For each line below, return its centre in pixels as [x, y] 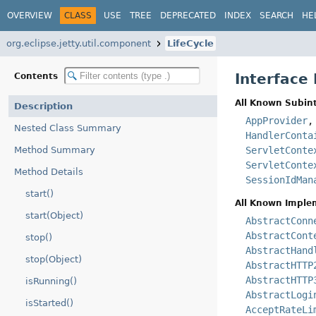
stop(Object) [54, 259]
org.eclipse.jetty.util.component [79, 43]
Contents [37, 76]
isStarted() [49, 303]
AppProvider [277, 121]
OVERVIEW [30, 15]
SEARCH [276, 15]
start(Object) [54, 215]
